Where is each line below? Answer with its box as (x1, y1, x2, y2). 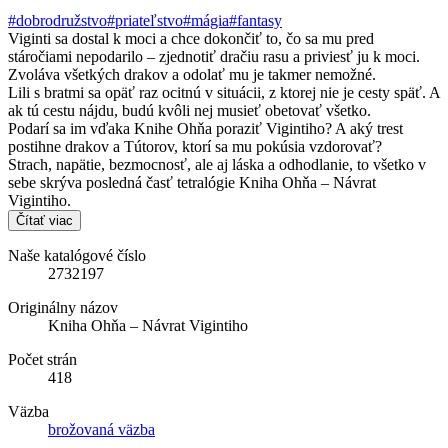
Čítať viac (16, 212, 73, 228)
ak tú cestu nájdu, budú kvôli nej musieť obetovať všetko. (8, 101, 371, 119)
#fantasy (229, 11, 282, 29)
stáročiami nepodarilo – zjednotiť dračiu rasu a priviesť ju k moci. (8, 47, 420, 65)
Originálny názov (8, 298, 118, 316)
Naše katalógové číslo (8, 246, 146, 264)
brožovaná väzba (48, 420, 155, 438)
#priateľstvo (107, 11, 183, 29)
